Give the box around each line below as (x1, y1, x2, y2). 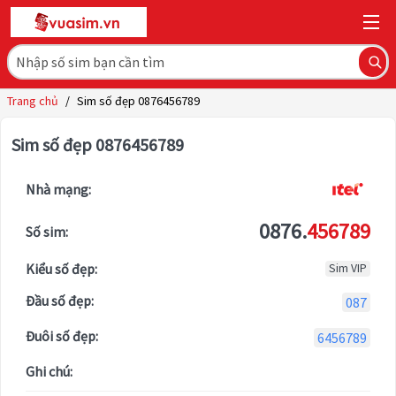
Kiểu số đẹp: (26, 260, 97, 278)
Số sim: (26, 223, 68, 241)
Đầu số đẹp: (26, 292, 94, 310)
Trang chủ (7, 93, 58, 110)
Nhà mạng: (26, 180, 91, 199)
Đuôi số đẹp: (26, 327, 98, 346)
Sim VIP (329, 261, 367, 277)
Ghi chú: (26, 362, 72, 381)
